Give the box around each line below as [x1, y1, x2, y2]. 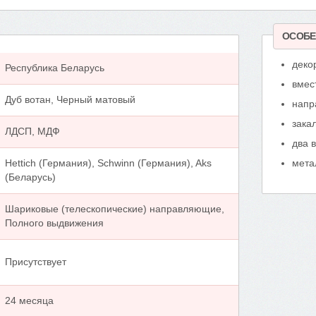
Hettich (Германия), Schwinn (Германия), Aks [5, 158, 212, 169]
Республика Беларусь [5, 63, 104, 74]
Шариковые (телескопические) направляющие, [5, 204, 224, 215]
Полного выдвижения [5, 218, 104, 229]
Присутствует [5, 257, 66, 268]
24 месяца [5, 296, 54, 307]
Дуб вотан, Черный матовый [5, 95, 135, 106]
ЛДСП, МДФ [5, 126, 60, 138]
